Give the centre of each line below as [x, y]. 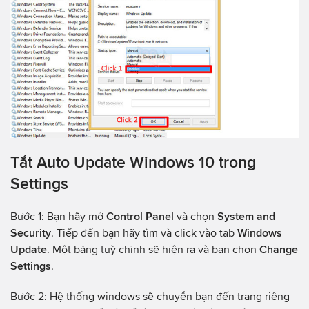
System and [246, 216]
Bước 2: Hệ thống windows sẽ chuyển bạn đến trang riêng [150, 296]
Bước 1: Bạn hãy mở [58, 216]
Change [279, 249]
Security [31, 232]
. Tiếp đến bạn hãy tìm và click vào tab [144, 232]
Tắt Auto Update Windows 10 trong [133, 162]
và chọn [197, 216]
